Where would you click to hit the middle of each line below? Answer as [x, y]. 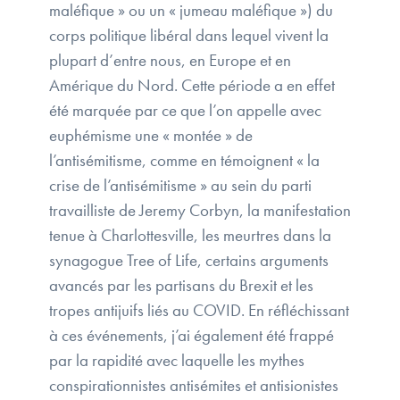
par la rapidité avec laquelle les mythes [177, 361]
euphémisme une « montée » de [151, 136]
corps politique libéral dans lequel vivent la [189, 36]
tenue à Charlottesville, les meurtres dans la [190, 236]
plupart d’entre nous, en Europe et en [170, 61]
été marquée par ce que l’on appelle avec [185, 111]
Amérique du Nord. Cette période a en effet [192, 86]
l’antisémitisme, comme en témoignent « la [184, 161]
